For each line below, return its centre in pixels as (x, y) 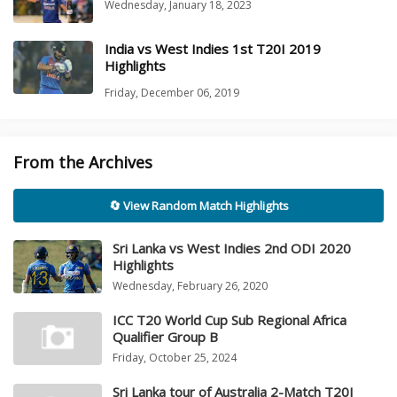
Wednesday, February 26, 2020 (190, 286)
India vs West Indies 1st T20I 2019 (213, 48)
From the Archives (83, 163)
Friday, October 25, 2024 (175, 358)
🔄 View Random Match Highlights (198, 206)
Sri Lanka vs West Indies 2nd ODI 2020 (232, 249)
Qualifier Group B (165, 337)
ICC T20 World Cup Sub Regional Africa (230, 320)
